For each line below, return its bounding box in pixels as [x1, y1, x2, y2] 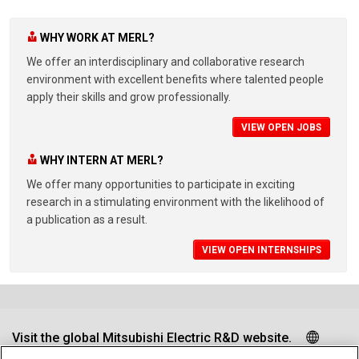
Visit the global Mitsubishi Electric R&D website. [12, 329, 292, 345]
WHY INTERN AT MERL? [40, 154, 163, 167]
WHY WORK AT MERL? [40, 31, 155, 45]
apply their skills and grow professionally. [26, 91, 231, 104]
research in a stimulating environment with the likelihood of [26, 195, 325, 208]
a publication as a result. [26, 212, 147, 226]
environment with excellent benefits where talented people [26, 73, 324, 87]
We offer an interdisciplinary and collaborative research [26, 55, 305, 69]
